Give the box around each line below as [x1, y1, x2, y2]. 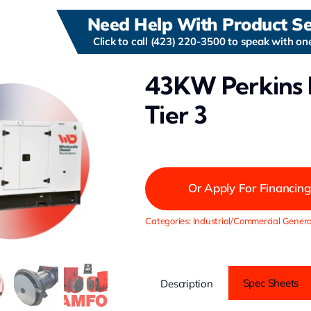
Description [160, 277, 213, 290]
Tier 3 [145, 99, 207, 130]
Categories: [145, 215, 193, 226]
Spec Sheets [242, 276, 299, 289]
